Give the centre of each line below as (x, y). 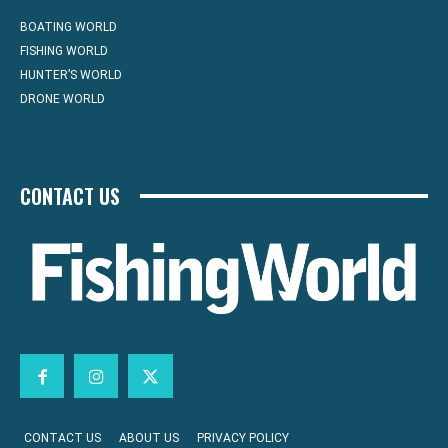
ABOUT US (149, 438)
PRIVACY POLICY (243, 438)
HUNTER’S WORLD (71, 75)
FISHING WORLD (64, 51)
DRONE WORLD (62, 99)
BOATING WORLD (68, 27)
